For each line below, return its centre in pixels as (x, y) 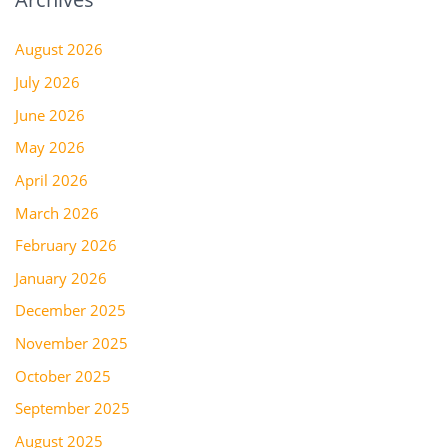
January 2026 (60, 277)
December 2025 (70, 310)
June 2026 (49, 114)
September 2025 (72, 408)
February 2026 (65, 245)
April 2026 (51, 179)
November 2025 (71, 343)
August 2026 (58, 49)
